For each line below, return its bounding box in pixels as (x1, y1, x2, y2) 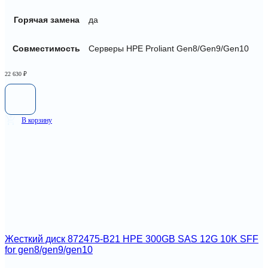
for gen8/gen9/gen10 (5, 244, 93, 255)
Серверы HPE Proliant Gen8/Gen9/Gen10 (89, 43, 249, 53)
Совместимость (13, 43, 80, 53)
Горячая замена (13, 14, 80, 25)
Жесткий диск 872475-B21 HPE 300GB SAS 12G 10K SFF (5, 233, 258, 244)
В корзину (22, 116, 52, 125)
